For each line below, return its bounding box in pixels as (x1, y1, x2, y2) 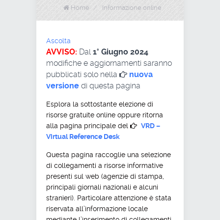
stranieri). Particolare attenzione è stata (46, 193, 171, 202)
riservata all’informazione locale (46, 204, 148, 213)
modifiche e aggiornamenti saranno (46, 58, 172, 68)
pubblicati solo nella (46, 69, 119, 79)
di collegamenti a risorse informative (46, 161, 163, 169)
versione (46, 81, 79, 90)
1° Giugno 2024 (93, 47, 148, 56)
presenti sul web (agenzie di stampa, (46, 172, 164, 180)
